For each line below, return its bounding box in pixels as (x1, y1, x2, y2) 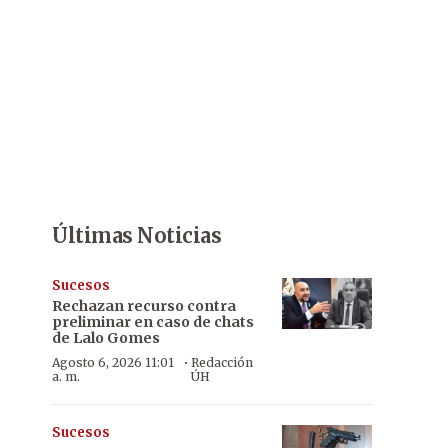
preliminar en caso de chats (52, 313, 254, 331)
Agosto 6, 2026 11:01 (52, 355, 174, 370)
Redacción (191, 355, 254, 370)
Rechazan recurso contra (52, 297, 236, 315)
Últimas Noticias (52, 223, 221, 248)
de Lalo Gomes (52, 329, 160, 347)
